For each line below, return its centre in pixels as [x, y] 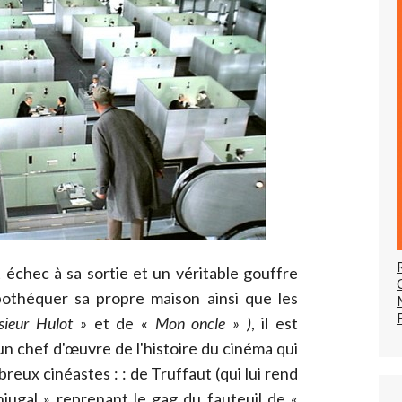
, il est [274, 323]
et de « [121, 323]
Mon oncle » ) [203, 323]
